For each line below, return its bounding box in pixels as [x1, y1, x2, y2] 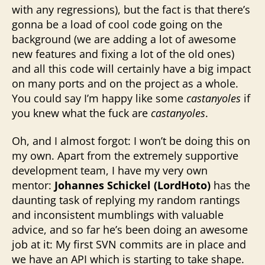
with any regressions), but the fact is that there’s [12, 2, 250, 17]
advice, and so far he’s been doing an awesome [12, 222, 248, 237]
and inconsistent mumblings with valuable [12, 208, 224, 222]
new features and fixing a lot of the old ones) [12, 46, 234, 61]
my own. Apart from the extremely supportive [12, 148, 238, 163]
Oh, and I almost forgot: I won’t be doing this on [12, 134, 250, 148]
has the [211, 178, 250, 192]
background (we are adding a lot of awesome [12, 31, 236, 46]
